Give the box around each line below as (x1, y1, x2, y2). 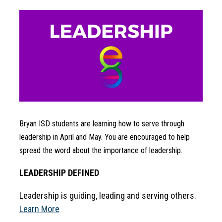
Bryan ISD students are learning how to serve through (19, 119, 184, 129)
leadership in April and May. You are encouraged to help (19, 132, 190, 142)
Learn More (19, 204, 59, 215)
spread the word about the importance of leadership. (19, 146, 182, 156)
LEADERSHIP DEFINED (19, 167, 99, 178)
